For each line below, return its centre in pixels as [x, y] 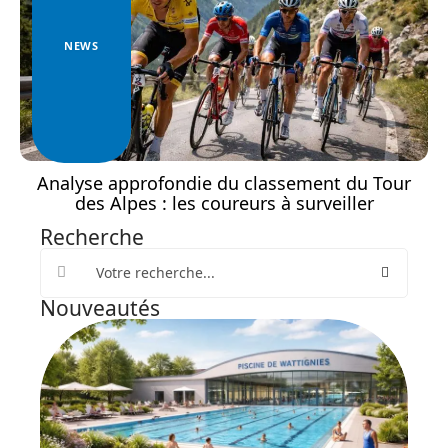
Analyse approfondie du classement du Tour [224, 182]
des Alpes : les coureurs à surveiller [224, 202]
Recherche [92, 236]
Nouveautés [100, 307]
